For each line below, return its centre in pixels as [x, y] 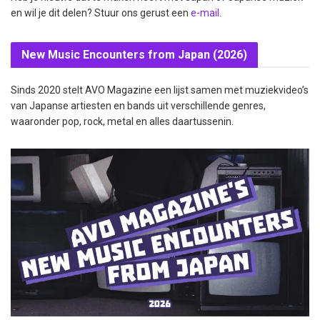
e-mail [205, 12]
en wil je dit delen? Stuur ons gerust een [101, 12]
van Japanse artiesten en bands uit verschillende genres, [138, 105]
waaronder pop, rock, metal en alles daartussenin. [122, 121]
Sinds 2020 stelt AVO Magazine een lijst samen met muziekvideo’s [160, 90]
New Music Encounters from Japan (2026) [134, 54]
